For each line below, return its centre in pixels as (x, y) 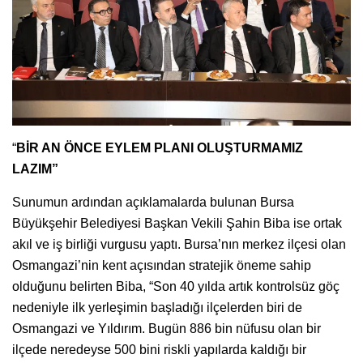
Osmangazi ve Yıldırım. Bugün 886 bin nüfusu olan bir (167, 329)
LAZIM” (35, 169)
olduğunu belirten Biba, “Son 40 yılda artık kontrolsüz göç (176, 287)
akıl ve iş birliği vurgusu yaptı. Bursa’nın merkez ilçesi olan (179, 245)
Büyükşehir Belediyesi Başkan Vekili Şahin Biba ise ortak (177, 224)
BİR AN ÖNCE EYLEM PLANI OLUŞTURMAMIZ (160, 148)
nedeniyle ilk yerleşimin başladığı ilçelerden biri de (157, 308)
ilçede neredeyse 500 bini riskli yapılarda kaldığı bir (159, 350)
